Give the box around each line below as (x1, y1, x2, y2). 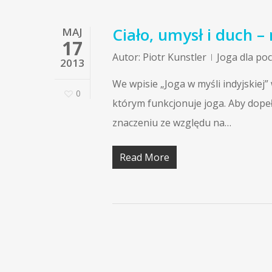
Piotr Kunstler (143, 50, 206, 64)
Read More (120, 151, 169, 164)
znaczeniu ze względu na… (112, 116, 231, 129)
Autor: (112, 50, 140, 64)
